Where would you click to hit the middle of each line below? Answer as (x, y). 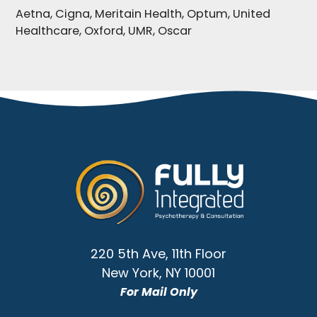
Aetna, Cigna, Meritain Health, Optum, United (143, 14)
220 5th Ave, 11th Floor (158, 254)
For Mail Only (158, 292)
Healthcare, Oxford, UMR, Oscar (104, 31)
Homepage (108, 206)
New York (131, 273)
